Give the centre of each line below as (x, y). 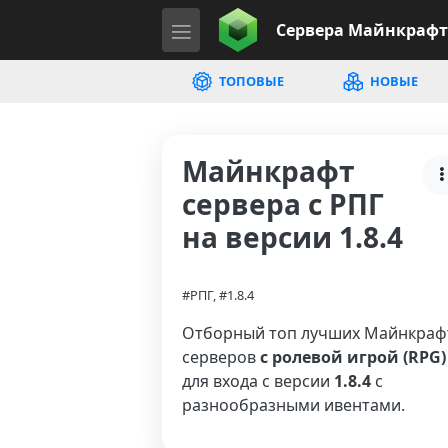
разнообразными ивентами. (293, 405)
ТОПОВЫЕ (249, 81)
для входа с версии (258, 381)
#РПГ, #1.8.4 (218, 295)
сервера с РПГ (283, 204)
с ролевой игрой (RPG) (353, 357)
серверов (221, 357)
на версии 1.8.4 (292, 237)
